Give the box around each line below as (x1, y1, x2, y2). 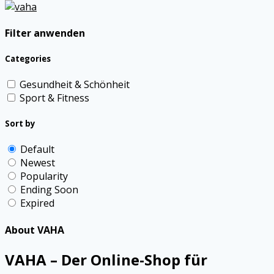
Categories (5, 53, 51, 64)
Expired (20, 196, 54, 210)
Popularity (20, 169, 68, 183)
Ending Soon (20, 183, 78, 197)
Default (20, 143, 54, 157)
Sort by (5, 118, 35, 130)
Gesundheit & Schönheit (20, 78, 130, 92)
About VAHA (5, 223, 64, 237)
